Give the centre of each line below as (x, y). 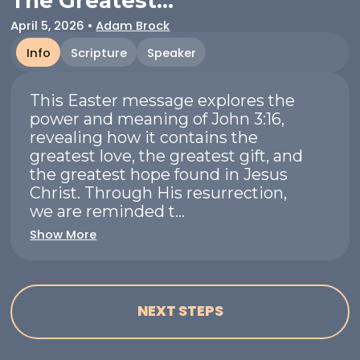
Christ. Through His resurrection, (159, 193)
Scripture (98, 52)
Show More (63, 234)
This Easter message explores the (163, 101)
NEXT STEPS (180, 311)
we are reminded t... (108, 212)
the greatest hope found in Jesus (159, 175)
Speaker (171, 52)
